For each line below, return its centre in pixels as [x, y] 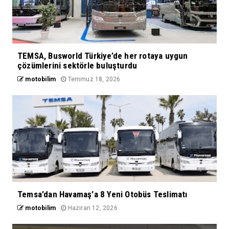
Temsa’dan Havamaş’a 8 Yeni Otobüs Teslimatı [102, 194]
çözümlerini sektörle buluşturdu [77, 65]
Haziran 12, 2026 [92, 208]
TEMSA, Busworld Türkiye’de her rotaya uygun [103, 55]
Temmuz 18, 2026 [93, 79]
